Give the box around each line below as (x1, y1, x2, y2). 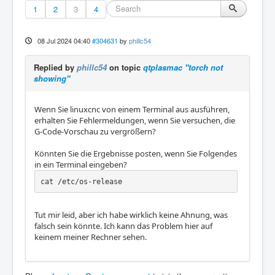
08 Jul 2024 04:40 (37, 36, 90, 45)
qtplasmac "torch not (143, 61, 223, 73)
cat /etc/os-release (40, 177, 122, 186)
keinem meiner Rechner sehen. (34, 231, 147, 242)
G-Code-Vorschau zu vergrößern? (34, 126, 156, 137)
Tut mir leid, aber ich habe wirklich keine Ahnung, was (34, 209, 228, 220)
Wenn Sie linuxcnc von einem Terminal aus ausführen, (34, 104, 230, 115)
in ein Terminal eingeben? (34, 159, 127, 170)
